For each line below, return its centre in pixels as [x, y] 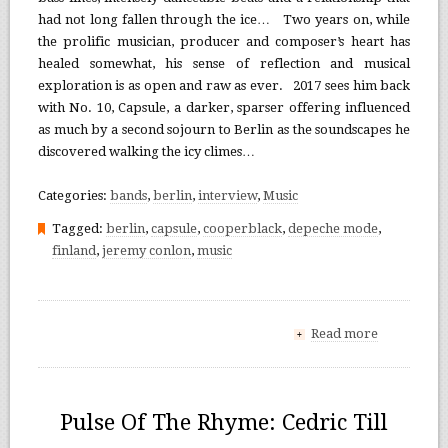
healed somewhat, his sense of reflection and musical [224, 63]
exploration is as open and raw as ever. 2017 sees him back [224, 85]
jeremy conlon [146, 250]
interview [227, 195]
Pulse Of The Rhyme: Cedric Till [224, 422]
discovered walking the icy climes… [146, 151]
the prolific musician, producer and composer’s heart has [224, 41]
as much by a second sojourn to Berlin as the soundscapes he [224, 129]
